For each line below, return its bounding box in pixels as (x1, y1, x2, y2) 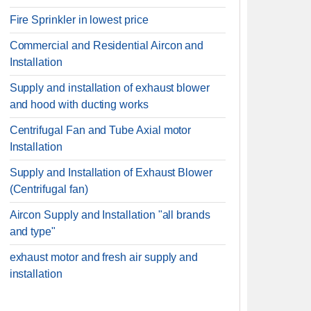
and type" (9, 226, 56, 237)
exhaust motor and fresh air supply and (9, 251, 199, 263)
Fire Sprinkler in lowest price (9, 14, 149, 26)
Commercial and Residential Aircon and (9, 40, 204, 51)
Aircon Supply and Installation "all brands (9, 209, 210, 221)
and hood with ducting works (9, 99, 149, 110)
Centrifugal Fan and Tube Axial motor (9, 124, 192, 136)
